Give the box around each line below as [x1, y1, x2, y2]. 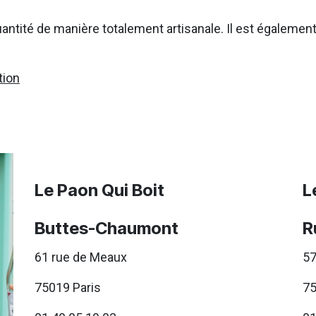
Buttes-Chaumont [35, 217, 178, 238]
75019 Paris [35, 279, 101, 295]
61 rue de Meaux [35, 249, 130, 265]
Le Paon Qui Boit [35, 179, 164, 200]
